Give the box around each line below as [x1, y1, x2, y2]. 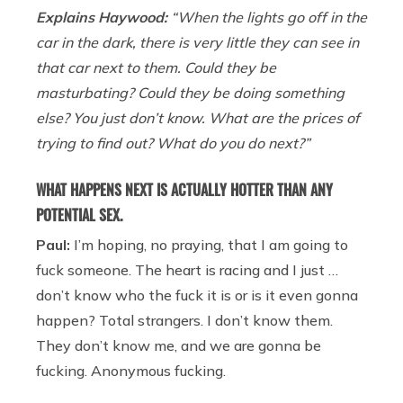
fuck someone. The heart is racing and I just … [36, 260, 338, 279]
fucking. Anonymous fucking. [36, 361, 226, 380]
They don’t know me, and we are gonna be [36, 336, 321, 354]
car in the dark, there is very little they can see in [36, 32, 359, 51]
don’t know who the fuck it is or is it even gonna [36, 285, 358, 304]
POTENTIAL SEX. [36, 203, 122, 226]
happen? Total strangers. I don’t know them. [36, 310, 333, 329]
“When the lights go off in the [167, 7, 367, 26]
